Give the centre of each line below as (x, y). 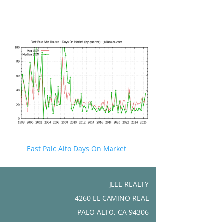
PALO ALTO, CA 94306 (113, 212)
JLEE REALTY (129, 184)
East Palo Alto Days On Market (76, 148)
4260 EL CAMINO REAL (111, 198)
